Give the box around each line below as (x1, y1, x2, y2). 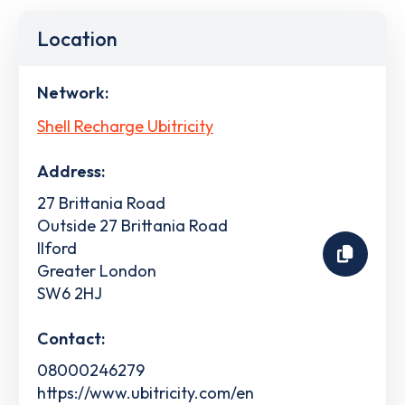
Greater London (37, 259, 156, 281)
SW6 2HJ (37, 282, 102, 304)
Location (37, 26, 118, 52)
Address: (37, 160, 105, 182)
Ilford (37, 237, 77, 259)
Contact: (37, 327, 105, 349)
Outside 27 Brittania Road (37, 214, 228, 236)
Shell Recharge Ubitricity (37, 115, 213, 137)
